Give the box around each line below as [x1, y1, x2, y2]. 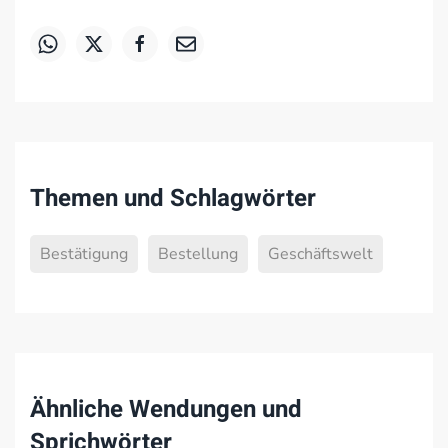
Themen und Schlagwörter [30, 181, 316, 216]
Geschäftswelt [268, 243, 373, 265]
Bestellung [158, 243, 238, 265]
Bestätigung [40, 243, 128, 265]
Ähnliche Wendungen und [30, 392, 302, 427]
